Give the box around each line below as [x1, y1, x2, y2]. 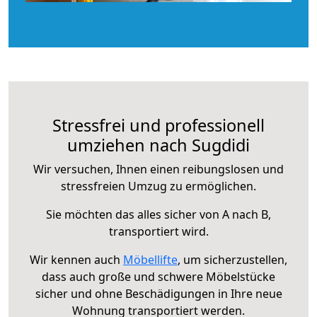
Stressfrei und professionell [52, 113, 265, 137]
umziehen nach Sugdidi [67, 133, 250, 156]
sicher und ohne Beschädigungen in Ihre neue [35, 285, 282, 301]
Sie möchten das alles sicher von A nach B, [46, 206, 271, 222]
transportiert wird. [108, 223, 209, 239]
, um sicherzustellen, [178, 251, 287, 267]
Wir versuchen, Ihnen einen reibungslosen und [33, 161, 284, 177]
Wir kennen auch [30, 251, 123, 267]
